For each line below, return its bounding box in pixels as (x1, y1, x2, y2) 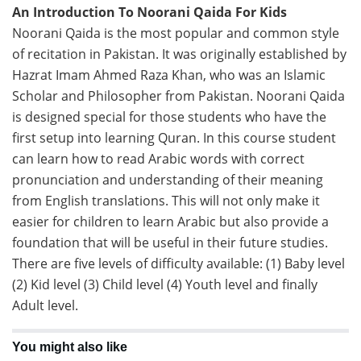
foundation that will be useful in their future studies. (12, 233, 328, 251)
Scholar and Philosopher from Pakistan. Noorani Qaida (12, 86, 345, 105)
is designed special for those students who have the (12, 107, 326, 126)
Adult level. (12, 296, 78, 314)
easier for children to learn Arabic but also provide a (12, 212, 329, 230)
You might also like (12, 339, 127, 354)
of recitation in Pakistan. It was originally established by (12, 44, 346, 63)
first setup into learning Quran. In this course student (12, 128, 336, 147)
